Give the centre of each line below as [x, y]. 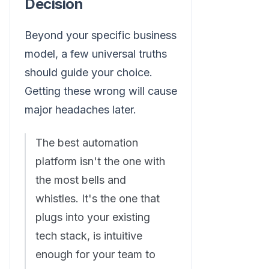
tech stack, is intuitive [89, 236]
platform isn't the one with [100, 162]
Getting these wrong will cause [101, 91]
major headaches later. [80, 110]
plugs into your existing [93, 217]
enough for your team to [95, 255]
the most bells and [81, 180]
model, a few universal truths [96, 54]
